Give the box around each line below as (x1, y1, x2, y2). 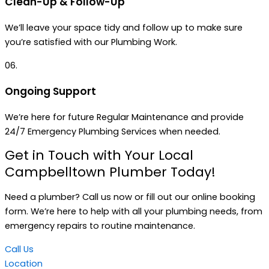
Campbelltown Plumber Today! (5, 163, 216, 182)
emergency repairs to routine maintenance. (5, 220, 195, 232)
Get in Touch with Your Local (5, 146, 193, 165)
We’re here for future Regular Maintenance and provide (5, 110, 244, 123)
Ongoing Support (5, 83, 96, 98)
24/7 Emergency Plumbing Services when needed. (5, 125, 220, 138)
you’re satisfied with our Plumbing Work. (5, 36, 177, 49)
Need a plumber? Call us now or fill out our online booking (5, 191, 255, 204)
